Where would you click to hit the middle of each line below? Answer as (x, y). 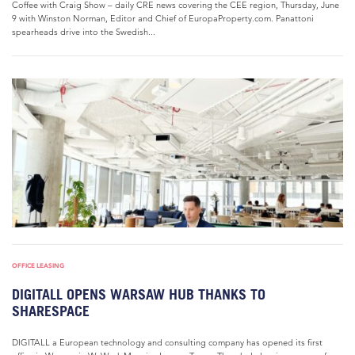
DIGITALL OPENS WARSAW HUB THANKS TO (139, 294)
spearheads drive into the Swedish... (84, 32)
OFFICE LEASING (38, 265)
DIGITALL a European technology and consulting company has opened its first (167, 342)
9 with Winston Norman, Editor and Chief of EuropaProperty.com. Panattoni (163, 18)
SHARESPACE (51, 311)
